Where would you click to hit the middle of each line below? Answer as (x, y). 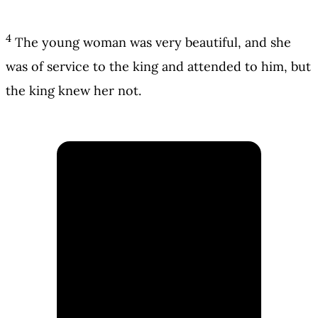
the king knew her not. (73, 91)
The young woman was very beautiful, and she (153, 43)
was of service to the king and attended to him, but (158, 67)
